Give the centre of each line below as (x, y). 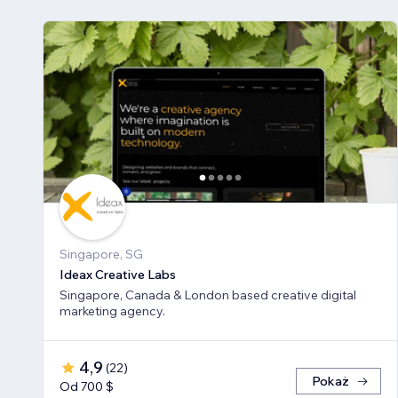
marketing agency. (112, 311)
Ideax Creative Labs (118, 275)
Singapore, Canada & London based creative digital (208, 295)
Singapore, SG (101, 255)
